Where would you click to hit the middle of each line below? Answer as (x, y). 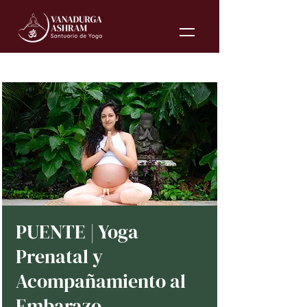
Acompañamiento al (101, 281)
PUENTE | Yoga (77, 232)
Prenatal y (59, 256)
